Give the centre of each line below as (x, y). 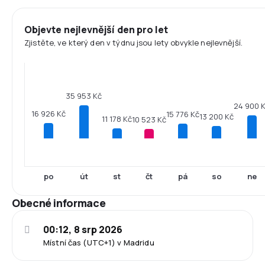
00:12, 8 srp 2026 (83, 230)
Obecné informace (59, 203)
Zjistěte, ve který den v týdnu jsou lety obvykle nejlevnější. (133, 43)
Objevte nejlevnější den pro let (96, 30)
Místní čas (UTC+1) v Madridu (99, 243)
